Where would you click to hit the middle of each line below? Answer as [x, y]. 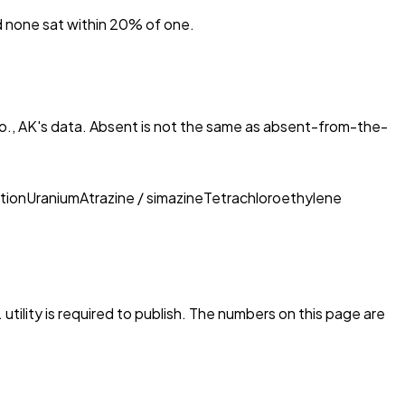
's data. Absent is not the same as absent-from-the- [212, 126]
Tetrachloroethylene [273, 197]
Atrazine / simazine [141, 197]
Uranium [53, 197]
